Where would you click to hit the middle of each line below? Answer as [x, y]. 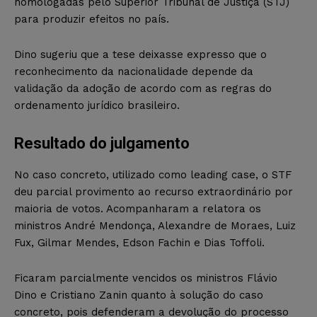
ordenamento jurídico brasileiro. [97, 105]
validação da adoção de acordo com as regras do [143, 88]
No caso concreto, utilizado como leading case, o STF [153, 174]
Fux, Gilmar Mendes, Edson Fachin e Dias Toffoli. [139, 242]
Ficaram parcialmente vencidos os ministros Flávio [146, 278]
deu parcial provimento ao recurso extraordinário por [154, 191]
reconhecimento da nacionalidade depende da [134, 71]
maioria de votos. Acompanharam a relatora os [138, 208]
